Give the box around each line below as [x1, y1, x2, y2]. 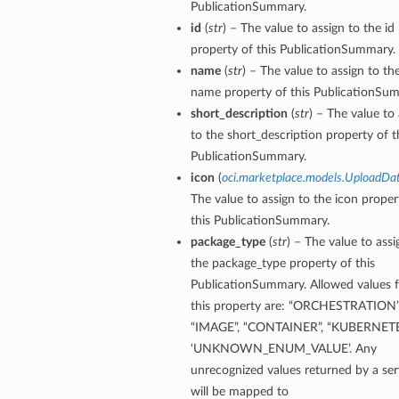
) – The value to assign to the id [222, 21, 395, 36]
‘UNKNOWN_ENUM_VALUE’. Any [190, 342, 377, 356]
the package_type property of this [190, 256, 375, 271]
